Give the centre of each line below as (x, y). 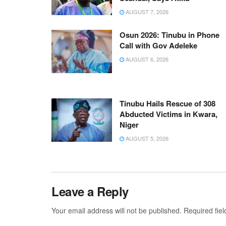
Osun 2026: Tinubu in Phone (169, 35)
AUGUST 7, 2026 (146, 12)
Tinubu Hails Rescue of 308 (167, 104)
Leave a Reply (90, 191)
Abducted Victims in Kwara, (168, 114)
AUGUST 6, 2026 (146, 59)
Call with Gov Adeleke (158, 46)
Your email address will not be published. (117, 211)
